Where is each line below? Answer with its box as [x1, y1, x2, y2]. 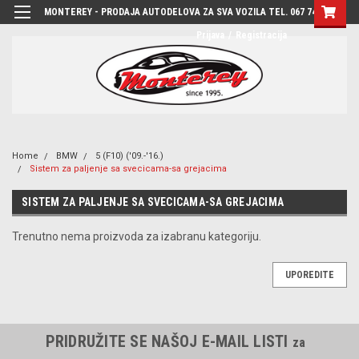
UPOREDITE [285, 268, 334, 280]
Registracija [236, 30, 287, 41]
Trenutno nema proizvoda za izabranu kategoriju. [12, 229, 261, 243]
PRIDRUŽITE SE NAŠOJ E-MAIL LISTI [45, 331, 292, 351]
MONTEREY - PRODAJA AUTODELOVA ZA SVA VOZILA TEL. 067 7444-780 [44, 6, 345, 18]
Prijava [196, 30, 224, 41]
